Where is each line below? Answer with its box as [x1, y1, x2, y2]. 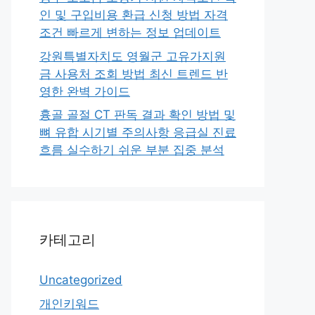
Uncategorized [39, 273, 122, 287]
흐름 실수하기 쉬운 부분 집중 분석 [39, 143, 224, 157]
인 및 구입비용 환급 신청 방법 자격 [39, 8, 228, 22]
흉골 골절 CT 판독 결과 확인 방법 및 [39, 108, 236, 122]
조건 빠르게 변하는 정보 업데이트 [39, 25, 221, 39]
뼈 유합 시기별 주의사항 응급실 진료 [39, 125, 236, 139]
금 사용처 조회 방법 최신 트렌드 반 [39, 66, 228, 81]
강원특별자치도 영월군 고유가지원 [39, 49, 226, 63]
